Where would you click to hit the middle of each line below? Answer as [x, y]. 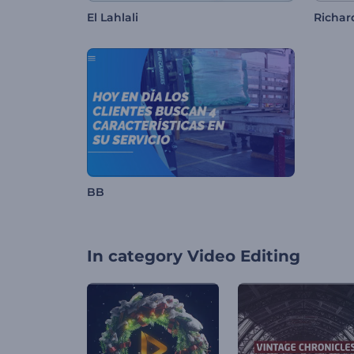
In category [135, 256]
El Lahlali [113, 18]
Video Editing [244, 256]
